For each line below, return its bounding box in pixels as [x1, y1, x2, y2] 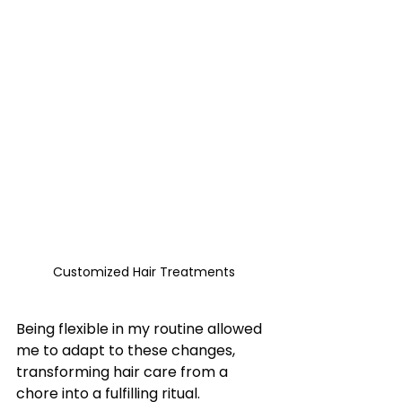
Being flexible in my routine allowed [16, 319, 266, 340]
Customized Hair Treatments [52, 263, 235, 282]
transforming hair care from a [16, 362, 232, 383]
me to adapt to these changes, [16, 340, 239, 362]
